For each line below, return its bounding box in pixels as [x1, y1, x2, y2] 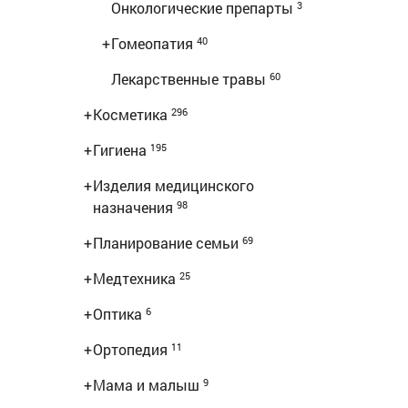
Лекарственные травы [111, 69, 270, 88]
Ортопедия [93, 340, 171, 359]
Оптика [93, 304, 146, 323]
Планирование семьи [93, 233, 242, 252]
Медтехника [93, 269, 179, 288]
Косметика [93, 105, 171, 124]
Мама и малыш [93, 375, 203, 394]
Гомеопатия [111, 34, 197, 53]
